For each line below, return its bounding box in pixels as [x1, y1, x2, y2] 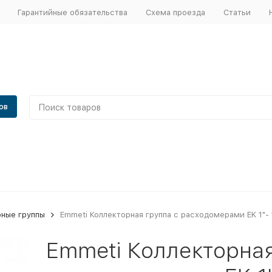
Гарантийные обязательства [17, 7, 127, 17]
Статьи [223, 7, 251, 17]
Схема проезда [145, 7, 205, 17]
